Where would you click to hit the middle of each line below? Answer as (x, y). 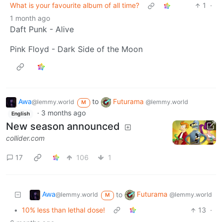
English (20, 114)
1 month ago (30, 18)
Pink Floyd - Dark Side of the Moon (76, 49)
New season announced (63, 126)
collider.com (25, 138)
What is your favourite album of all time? (75, 5)
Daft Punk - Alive (42, 29)
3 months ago (63, 113)
